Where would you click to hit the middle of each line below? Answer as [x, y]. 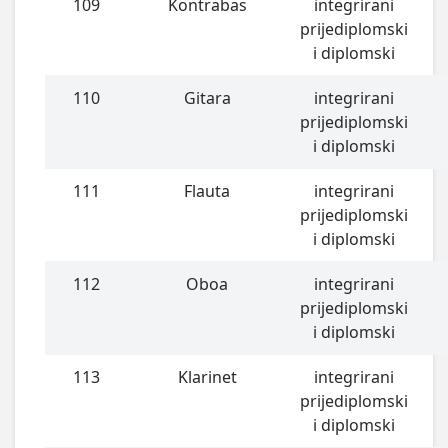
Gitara [207, 98]
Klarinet [207, 377]
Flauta [207, 191]
